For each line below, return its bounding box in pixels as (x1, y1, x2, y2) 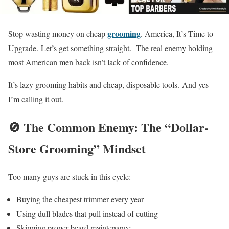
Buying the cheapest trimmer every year (16, 194, 144, 204)
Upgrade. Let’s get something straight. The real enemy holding (8, 42, 213, 54)
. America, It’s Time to (141, 28, 213, 39)
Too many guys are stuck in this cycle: (8, 171, 131, 182)
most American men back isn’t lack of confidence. (8, 57, 169, 68)
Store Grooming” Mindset (8, 140, 146, 158)
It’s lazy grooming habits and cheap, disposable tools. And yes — (8, 79, 219, 90)
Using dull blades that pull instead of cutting (16, 208, 158, 219)
